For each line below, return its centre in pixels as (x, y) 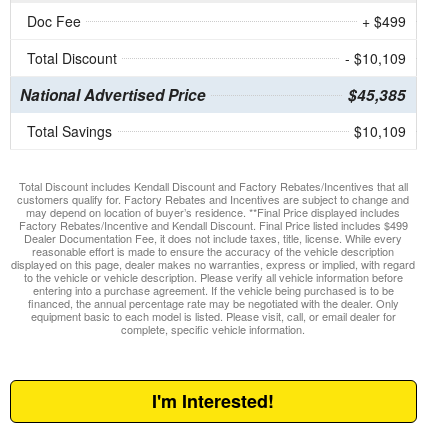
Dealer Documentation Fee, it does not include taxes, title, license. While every (213, 238)
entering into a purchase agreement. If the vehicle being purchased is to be (213, 290)
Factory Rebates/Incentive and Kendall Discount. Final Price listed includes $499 (213, 225)
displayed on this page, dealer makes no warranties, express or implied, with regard (213, 264)
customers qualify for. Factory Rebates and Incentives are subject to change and (213, 199)
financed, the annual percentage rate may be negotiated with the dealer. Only (213, 303)
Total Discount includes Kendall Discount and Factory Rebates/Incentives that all (213, 186)
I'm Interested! (213, 401)
